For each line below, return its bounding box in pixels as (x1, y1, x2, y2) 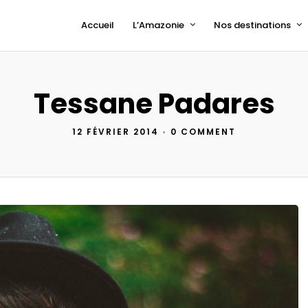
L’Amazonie (133, 19, 184, 32)
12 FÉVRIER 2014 (72, 126, 159, 137)
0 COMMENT (170, 126, 236, 137)
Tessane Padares (33, 85, 275, 123)
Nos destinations (214, 19, 291, 32)
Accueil (81, 19, 114, 32)
